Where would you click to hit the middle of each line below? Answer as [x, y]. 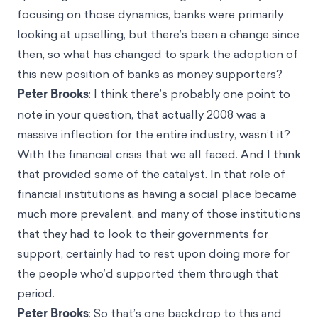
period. [36, 293]
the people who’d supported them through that [148, 273]
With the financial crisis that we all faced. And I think [159, 154]
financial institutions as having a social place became [157, 193]
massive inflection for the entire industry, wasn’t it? [154, 134]
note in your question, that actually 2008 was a [141, 114]
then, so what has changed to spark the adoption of [158, 54]
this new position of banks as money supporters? [150, 73]
